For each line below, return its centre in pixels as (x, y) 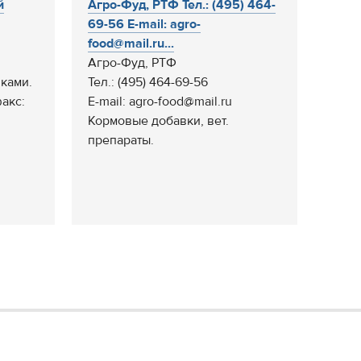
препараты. (121, 140)
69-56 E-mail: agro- (144, 24)
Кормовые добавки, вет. (158, 121)
